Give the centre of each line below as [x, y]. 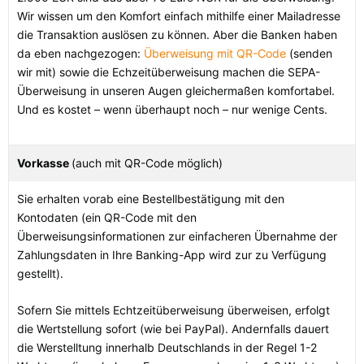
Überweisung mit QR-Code [215, 54]
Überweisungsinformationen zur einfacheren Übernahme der [177, 236]
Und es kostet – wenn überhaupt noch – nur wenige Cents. [172, 110]
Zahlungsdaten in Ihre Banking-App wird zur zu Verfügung [172, 255]
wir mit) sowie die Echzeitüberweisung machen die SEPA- [169, 72]
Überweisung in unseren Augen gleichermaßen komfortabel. [176, 91]
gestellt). [40, 274]
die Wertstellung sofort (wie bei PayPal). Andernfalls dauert [173, 329]
